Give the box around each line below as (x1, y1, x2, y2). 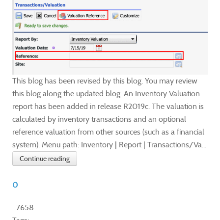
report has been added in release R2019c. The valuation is (12, 102, 204, 111)
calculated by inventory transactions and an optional (12, 114, 186, 124)
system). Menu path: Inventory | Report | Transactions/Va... (12, 140, 206, 150)
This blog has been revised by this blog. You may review (12, 76, 197, 86)
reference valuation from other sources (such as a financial (12, 127, 204, 137)
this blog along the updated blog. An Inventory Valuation (12, 89, 200, 99)
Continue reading (20, 154, 70, 164)
